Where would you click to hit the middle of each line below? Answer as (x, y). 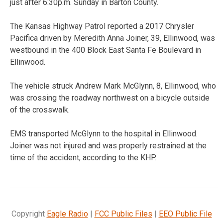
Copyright (29, 214)
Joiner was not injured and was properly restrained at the (108, 145)
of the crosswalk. (40, 110)
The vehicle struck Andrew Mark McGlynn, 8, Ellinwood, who (113, 86)
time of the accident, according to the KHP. (83, 157)
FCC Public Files (123, 214)
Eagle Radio (67, 214)
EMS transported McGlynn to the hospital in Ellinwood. (104, 133)
